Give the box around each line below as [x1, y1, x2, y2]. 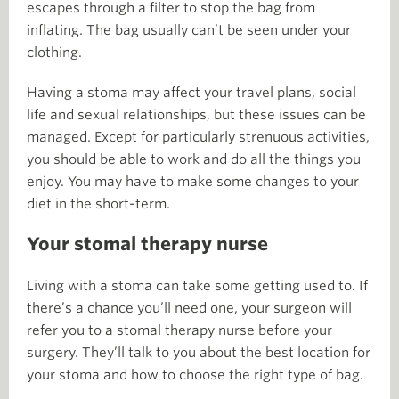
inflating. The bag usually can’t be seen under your [27, 22, 351, 38]
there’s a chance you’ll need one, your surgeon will [27, 300, 352, 316]
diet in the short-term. [27, 196, 170, 212]
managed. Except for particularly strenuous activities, [27, 129, 370, 145]
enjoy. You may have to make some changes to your [27, 174, 359, 190]
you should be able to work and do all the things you [27, 151, 361, 167]
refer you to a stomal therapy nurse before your [27, 322, 332, 338]
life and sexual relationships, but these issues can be [27, 107, 366, 123]
